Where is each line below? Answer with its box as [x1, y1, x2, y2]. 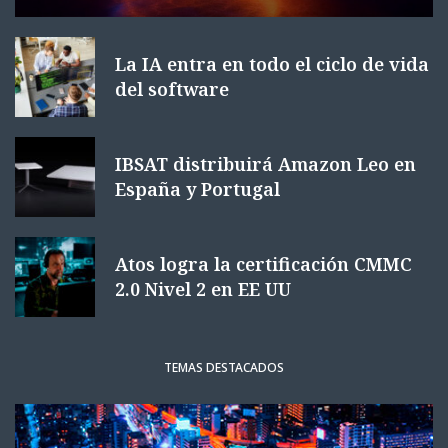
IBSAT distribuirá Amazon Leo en [115, 152, 416, 176]
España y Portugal [115, 177, 280, 201]
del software [115, 77, 229, 101]
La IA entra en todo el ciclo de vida [115, 52, 429, 76]
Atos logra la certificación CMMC [115, 252, 412, 276]
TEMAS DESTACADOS [164, 359, 284, 376]
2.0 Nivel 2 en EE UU [115, 277, 291, 301]
